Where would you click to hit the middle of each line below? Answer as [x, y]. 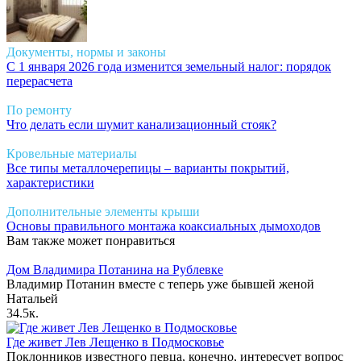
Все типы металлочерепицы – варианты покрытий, [148, 168]
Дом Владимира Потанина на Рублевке [115, 269]
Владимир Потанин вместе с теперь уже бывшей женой [160, 284]
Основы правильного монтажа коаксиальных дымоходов [164, 226]
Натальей [32, 298]
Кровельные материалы [72, 153]
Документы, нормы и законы [86, 52]
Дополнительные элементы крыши [103, 211]
